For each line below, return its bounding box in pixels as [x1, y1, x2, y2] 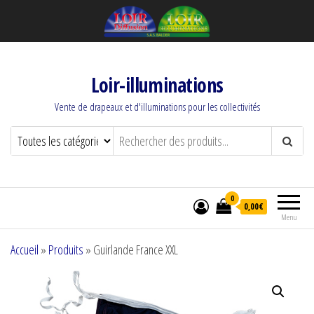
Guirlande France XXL [93, 241, 178, 258]
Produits [48, 241, 83, 258]
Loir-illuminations [90, 71, 224, 98]
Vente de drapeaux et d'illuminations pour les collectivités [54, 100, 260, 114]
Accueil [11, 241, 39, 258]
